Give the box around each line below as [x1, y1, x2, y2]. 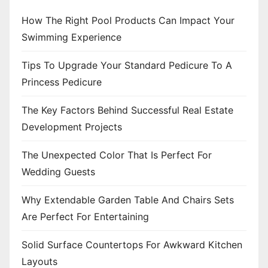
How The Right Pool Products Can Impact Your [22, 14, 234, 26]
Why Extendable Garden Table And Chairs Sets [22, 193, 234, 206]
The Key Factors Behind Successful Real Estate [22, 103, 233, 116]
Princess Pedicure [22, 75, 102, 88]
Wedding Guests [22, 165, 95, 178]
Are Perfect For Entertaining [22, 210, 149, 223]
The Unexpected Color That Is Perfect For [22, 148, 212, 161]
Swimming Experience [22, 31, 121, 43]
